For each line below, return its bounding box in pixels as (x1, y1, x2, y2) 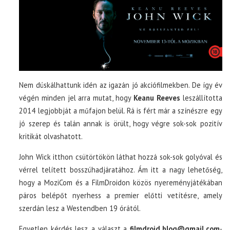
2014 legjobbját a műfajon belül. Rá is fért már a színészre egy (19, 106, 222, 116)
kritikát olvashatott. (19, 131, 83, 142)
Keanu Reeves (131, 93, 180, 103)
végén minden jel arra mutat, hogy (19, 93, 131, 103)
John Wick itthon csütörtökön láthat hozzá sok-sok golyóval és (19, 152, 222, 162)
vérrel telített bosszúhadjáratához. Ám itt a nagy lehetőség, (19, 165, 222, 175)
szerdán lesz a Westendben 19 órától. (19, 203, 141, 214)
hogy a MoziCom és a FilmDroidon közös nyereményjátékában (19, 178, 222, 188)
